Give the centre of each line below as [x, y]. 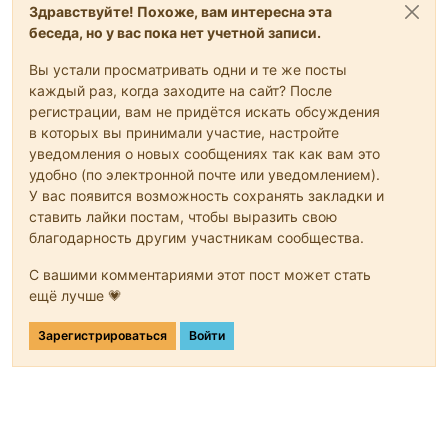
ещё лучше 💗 [75, 296]
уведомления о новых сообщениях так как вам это [204, 154]
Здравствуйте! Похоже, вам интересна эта [180, 12]
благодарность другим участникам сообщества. [196, 238]
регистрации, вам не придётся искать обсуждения [204, 112]
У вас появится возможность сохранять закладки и [206, 196]
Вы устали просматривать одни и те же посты [188, 70]
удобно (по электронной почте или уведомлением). [204, 175]
